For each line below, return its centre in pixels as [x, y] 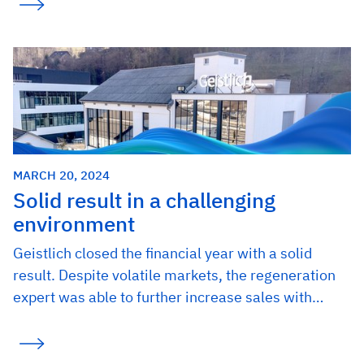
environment [74, 223]
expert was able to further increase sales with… [168, 297]
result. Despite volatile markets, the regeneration [174, 275]
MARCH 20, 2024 [61, 174]
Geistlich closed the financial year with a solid [162, 253]
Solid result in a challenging [144, 200]
